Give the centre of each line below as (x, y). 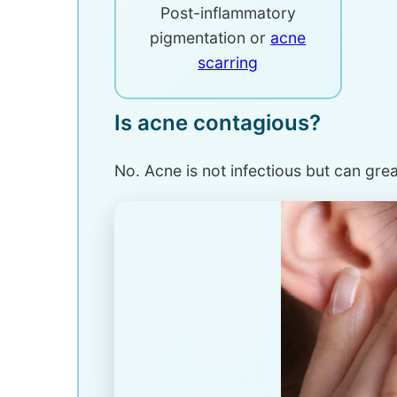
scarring (228, 62)
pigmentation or (210, 38)
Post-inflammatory (228, 13)
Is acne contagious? (218, 123)
